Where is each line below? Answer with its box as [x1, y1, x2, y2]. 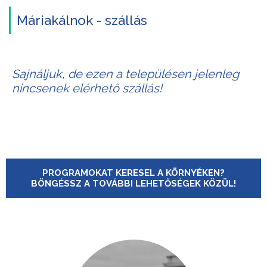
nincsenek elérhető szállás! [12, 81, 162, 95]
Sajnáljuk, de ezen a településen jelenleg [12, 67, 239, 81]
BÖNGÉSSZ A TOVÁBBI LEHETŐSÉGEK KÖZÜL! [31, 178, 236, 189]
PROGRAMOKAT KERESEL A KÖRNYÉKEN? [42, 167, 225, 178]
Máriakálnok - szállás [17, 13, 147, 28]
